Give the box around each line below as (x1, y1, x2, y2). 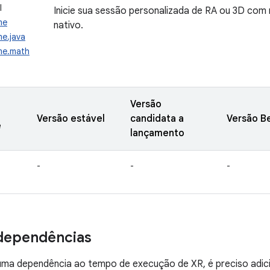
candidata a (130, 113, 184, 125)
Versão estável (37, 113, 105, 125)
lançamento (130, 127, 184, 139)
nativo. (54, 19, 83, 31)
